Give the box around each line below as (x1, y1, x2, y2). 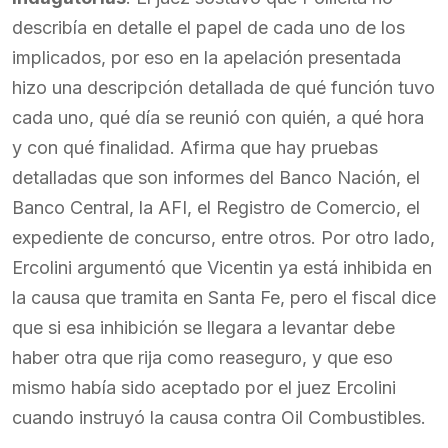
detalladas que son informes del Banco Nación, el (12, 167, 420, 188)
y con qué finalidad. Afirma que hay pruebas (12, 137, 378, 158)
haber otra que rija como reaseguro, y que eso (12, 347, 393, 368)
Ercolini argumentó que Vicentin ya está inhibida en (12, 257, 432, 278)
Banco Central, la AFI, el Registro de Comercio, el (12, 197, 420, 218)
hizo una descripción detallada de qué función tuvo (12, 77, 435, 98)
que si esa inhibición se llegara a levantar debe (12, 317, 395, 338)
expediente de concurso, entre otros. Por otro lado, (12, 227, 435, 248)
